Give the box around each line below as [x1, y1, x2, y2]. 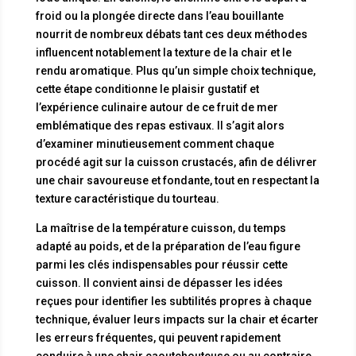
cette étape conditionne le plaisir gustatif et [35, 82, 259, 95]
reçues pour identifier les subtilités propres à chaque [35, 294, 311, 308]
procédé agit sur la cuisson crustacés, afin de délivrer [35, 155, 317, 168]
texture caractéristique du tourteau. [35, 192, 219, 205]
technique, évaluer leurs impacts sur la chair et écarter [35, 312, 319, 326]
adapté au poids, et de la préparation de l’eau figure [35, 239, 300, 253]
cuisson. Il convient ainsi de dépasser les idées [35, 276, 283, 289]
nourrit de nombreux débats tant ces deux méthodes [35, 27, 308, 41]
